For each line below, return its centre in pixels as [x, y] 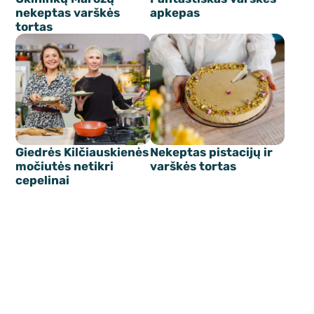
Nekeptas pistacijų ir [211, 152]
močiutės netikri [65, 166]
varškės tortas [193, 166]
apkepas [175, 12]
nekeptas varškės [68, 12]
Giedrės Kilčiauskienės [82, 152]
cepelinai [43, 180]
